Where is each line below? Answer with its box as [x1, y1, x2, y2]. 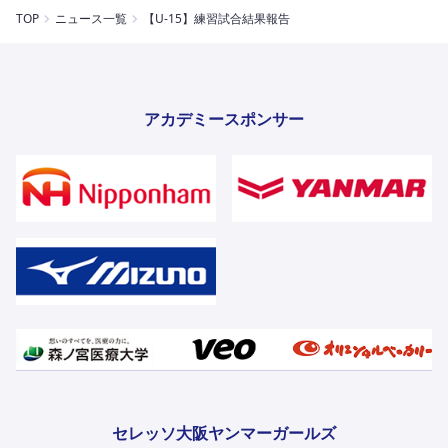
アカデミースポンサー [144, 108, 304, 130]
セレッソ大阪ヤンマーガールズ [112, 421, 336, 444]
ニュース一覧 [55, 10, 127, 27]
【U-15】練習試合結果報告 [143, 10, 290, 27]
